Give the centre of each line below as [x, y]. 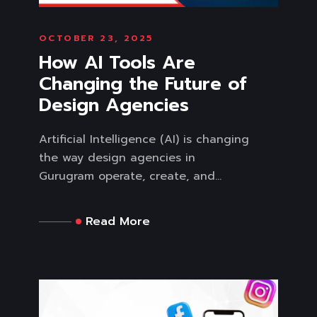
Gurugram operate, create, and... [130, 177]
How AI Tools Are [117, 63]
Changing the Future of [143, 84]
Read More [118, 222]
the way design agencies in [117, 158]
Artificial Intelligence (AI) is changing [144, 140]
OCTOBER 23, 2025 [96, 39]
